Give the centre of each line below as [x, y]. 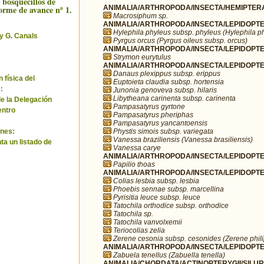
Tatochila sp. [133, 214]
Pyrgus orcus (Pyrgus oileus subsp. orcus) [180, 40]
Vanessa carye [137, 148]
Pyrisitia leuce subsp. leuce [157, 197]
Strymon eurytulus [142, 57]
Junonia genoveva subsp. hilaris [165, 90]
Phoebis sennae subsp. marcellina [169, 189]
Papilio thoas [134, 164]
